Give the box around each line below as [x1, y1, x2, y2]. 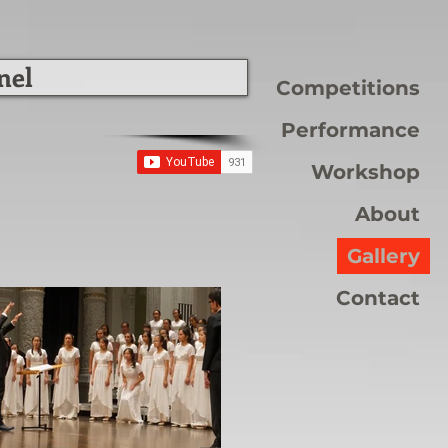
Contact [336, 286, 420, 310]
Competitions [276, 76, 420, 100]
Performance [281, 118, 420, 142]
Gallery [347, 244, 420, 268]
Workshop [311, 160, 420, 184]
